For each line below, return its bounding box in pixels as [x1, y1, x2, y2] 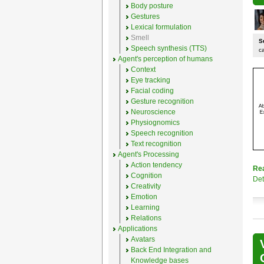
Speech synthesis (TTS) [130, 44, 207, 52]
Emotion [130, 193, 157, 201]
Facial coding [130, 87, 174, 95]
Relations [130, 214, 161, 222]
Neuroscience [130, 108, 176, 116]
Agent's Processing [117, 150, 179, 159]
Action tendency [130, 161, 182, 169]
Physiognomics [130, 118, 180, 127]
